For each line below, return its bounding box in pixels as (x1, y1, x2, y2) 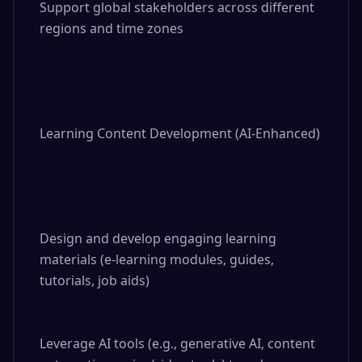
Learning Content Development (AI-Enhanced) (40, 124, 320, 142)
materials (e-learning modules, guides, (40, 250, 274, 268)
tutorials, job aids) (40, 271, 149, 289)
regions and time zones (40, 19, 183, 37)
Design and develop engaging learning (40, 229, 276, 247)
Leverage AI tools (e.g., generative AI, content (40, 335, 315, 352)
